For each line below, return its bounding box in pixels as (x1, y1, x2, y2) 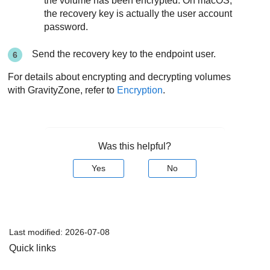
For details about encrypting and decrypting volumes (8, 71, 231, 82)
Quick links (9, 242, 56, 253)
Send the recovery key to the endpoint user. (32, 48, 216, 59)
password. (44, 22, 89, 33)
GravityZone (28, 84, 81, 95)
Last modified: (9, 227, 65, 237)
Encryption (117, 84, 163, 95)
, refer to (80, 84, 118, 95)
